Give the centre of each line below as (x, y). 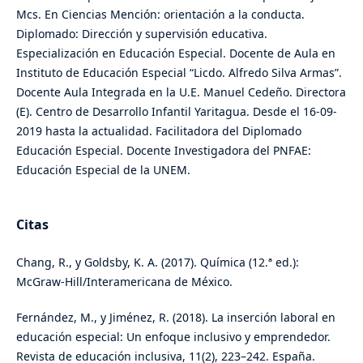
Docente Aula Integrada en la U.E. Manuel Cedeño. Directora (181, 92)
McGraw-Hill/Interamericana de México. (124, 282)
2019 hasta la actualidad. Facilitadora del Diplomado (158, 131)
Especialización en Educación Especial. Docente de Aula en (175, 53)
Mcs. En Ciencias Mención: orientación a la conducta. (160, 15)
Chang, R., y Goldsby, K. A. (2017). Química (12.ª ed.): (157, 263)
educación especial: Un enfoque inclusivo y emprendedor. (173, 337)
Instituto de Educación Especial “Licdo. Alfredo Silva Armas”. (179, 73)
